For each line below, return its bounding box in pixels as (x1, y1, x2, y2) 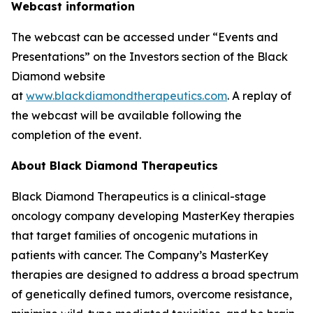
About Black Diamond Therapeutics (11, 159, 218, 173)
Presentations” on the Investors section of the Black (11, 50, 288, 64)
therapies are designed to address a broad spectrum (11, 268, 298, 282)
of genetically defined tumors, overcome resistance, (11, 287, 292, 301)
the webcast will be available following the (11, 108, 242, 122)
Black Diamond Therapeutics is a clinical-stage (11, 189, 266, 203)
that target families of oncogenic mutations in (11, 228, 258, 242)
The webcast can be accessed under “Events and (11, 30, 278, 44)
